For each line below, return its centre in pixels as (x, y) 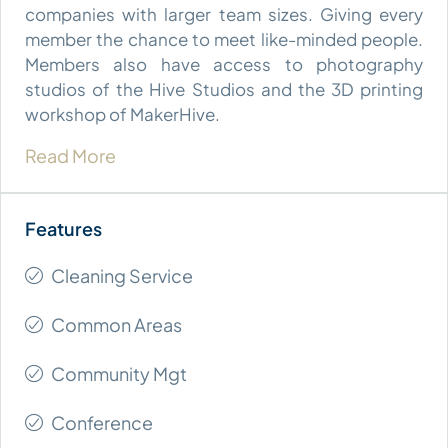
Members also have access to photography (224, 63)
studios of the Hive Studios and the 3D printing (224, 88)
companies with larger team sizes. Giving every (224, 13)
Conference (102, 422)
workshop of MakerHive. (122, 113)
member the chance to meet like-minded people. (224, 38)
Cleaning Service (122, 275)
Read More (70, 155)
